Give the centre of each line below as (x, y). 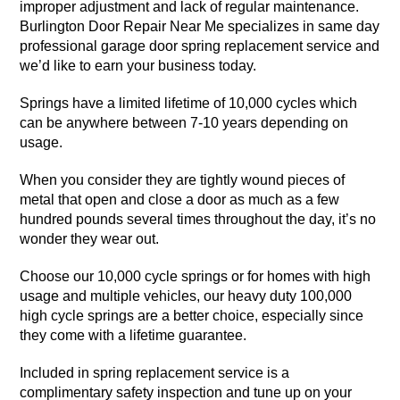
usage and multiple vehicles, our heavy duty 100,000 (186, 296)
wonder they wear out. (90, 239)
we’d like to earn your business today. (138, 66)
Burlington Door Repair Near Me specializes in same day (200, 27)
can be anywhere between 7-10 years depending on (184, 123)
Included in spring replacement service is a (155, 373)
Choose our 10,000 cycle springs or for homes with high (196, 277)
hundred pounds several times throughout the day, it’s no (198, 220)
